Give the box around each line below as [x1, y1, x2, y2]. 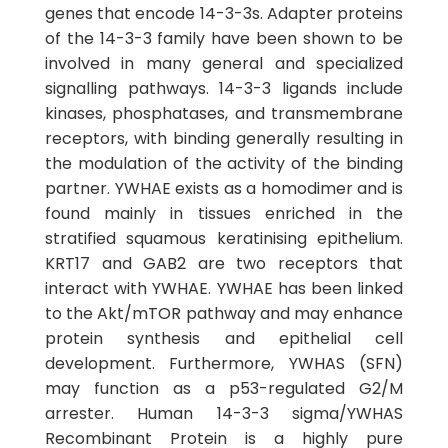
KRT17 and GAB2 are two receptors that [45, 252, 403, 275]
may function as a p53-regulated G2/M [45, 377, 403, 400]
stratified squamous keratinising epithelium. [45, 227, 403, 250]
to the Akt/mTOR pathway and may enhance [45, 302, 403, 325]
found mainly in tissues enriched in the [45, 202, 403, 225]
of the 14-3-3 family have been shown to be [45, 27, 403, 50]
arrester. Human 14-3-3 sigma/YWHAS [45, 402, 403, 425]
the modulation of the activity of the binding [45, 152, 403, 175]
